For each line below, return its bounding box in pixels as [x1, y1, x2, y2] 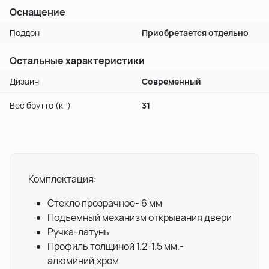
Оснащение [10, 5, 65, 19]
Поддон [10, 26, 40, 38]
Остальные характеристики [10, 53, 145, 67]
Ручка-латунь [47, 225, 109, 238]
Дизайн [10, 75, 39, 87]
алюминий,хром [47, 253, 119, 267]
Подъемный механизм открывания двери [47, 210, 232, 224]
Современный [142, 75, 201, 87]
